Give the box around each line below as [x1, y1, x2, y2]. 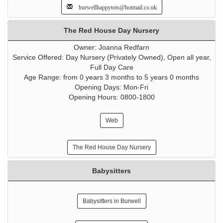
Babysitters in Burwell [82, 198, 141, 205]
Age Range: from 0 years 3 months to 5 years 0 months [24, 73, 199, 82]
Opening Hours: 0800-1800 [68, 93, 155, 102]
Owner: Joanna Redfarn [74, 43, 149, 52]
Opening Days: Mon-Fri [75, 83, 148, 92]
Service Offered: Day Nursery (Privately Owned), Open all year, [12, 53, 211, 62]
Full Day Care [90, 63, 133, 72]
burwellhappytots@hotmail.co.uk [72, 3, 157, 10]
